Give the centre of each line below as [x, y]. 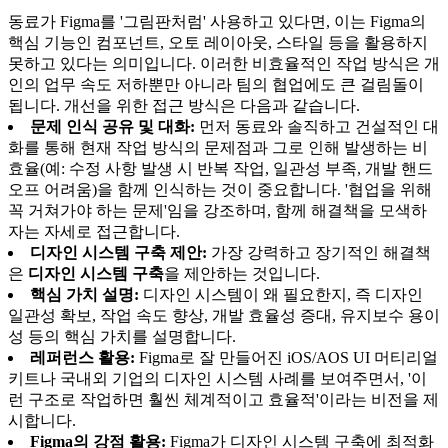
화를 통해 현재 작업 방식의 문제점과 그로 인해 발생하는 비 [218, 148]
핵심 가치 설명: [84, 295]
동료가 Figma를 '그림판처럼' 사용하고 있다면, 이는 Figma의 [217, 22]
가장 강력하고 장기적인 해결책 [319, 253]
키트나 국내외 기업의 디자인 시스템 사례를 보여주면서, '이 [217, 379]
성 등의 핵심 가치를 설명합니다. [122, 337]
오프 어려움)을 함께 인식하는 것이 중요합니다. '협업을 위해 [220, 190]
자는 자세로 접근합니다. [94, 232]
